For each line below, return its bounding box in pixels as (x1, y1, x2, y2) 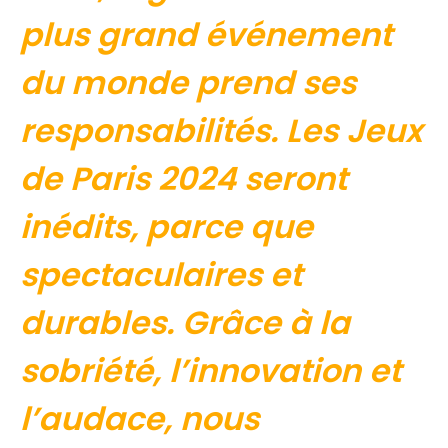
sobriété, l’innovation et (20, 348, 401, 394)
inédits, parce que (20, 204, 313, 250)
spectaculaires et (20, 252, 302, 298)
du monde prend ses (20, 60, 356, 106)
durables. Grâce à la (20, 300, 350, 346)
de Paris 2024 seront (20, 156, 347, 202)
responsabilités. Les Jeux (20, 108, 422, 154)
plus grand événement (20, 12, 392, 58)
